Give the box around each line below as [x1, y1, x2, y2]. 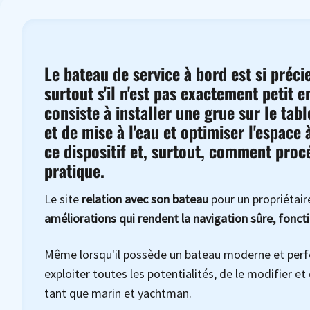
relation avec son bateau [82, 190, 208, 207]
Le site [44, 190, 82, 207]
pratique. [44, 158, 104, 183]
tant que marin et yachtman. [44, 284, 192, 301]
